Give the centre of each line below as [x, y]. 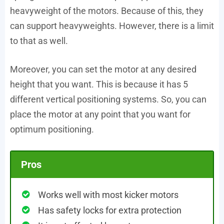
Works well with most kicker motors [108, 194]
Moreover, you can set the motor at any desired [103, 69]
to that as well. [39, 41]
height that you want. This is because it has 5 [99, 84]
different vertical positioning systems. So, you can [108, 99]
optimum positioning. [52, 129]
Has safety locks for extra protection [110, 210]
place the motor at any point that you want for [100, 114]
